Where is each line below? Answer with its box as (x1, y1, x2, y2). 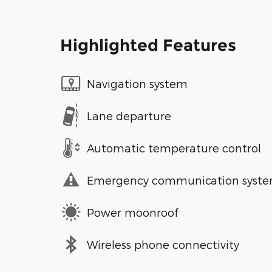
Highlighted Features (60, 35, 236, 56)
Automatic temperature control (87, 141, 261, 154)
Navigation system (87, 76, 188, 90)
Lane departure (87, 109, 171, 122)
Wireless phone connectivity (87, 237, 239, 251)
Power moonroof (87, 205, 178, 219)
